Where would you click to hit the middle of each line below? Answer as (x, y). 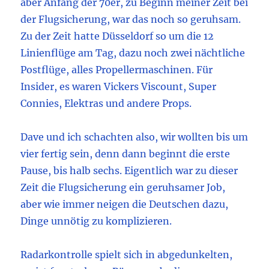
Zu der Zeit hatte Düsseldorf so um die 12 (117, 36)
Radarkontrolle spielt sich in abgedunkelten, (127, 255)
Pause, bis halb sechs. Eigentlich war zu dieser (129, 171)
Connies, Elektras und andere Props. (106, 104)
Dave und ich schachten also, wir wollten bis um (134, 137)
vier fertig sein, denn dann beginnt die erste (125, 154)
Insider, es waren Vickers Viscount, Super (119, 87)
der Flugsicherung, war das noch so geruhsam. (131, 20)
